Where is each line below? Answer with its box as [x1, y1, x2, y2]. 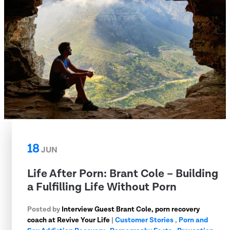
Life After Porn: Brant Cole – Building [27, 166, 218, 181]
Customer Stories [115, 215, 174, 225]
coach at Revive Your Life [27, 215, 110, 225]
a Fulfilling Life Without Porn [27, 179, 177, 195]
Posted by [27, 204, 62, 214]
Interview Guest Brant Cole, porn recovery [62, 204, 200, 214]
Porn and [179, 215, 208, 225]
